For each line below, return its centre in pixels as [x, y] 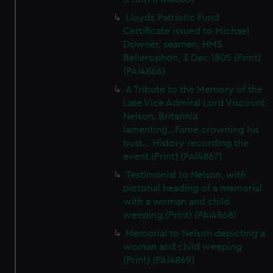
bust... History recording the [186, 143]
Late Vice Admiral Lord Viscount [194, 103]
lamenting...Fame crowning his [191, 130]
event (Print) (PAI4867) [173, 157]
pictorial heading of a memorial [193, 188]
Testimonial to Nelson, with [186, 175]
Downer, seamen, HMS [173, 44]
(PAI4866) [144, 71]
